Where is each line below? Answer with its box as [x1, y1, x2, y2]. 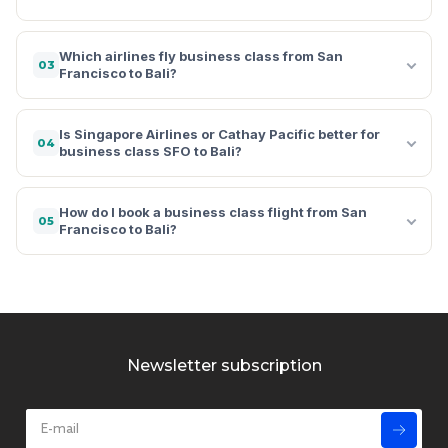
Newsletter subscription [126, 355, 322, 375]
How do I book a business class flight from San [59, 203, 367, 220]
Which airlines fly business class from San [59, 47, 343, 64]
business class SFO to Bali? [59, 142, 242, 159]
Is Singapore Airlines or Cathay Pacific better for [59, 125, 380, 142]
